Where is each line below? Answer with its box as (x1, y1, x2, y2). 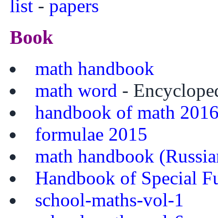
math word (35, 80, 118, 101)
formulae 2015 (35, 124, 148, 145)
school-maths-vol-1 (35, 189, 184, 211)
